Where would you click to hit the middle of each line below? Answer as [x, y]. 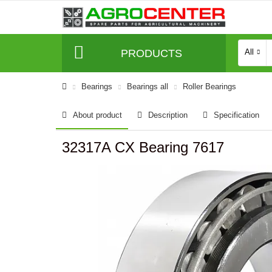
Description [168, 115]
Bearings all [148, 87]
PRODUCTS [151, 53]
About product [97, 115]
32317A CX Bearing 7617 [143, 147]
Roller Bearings [209, 87]
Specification [236, 115]
